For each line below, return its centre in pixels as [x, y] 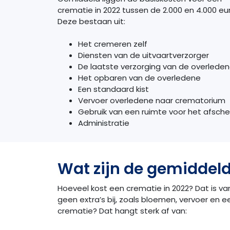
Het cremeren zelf [113, 44]
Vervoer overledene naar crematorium [152, 101]
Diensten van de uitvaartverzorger [143, 55]
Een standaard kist [113, 89]
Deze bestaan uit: [91, 21]
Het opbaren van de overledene [139, 78]
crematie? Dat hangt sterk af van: [122, 211]
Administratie [104, 123]
